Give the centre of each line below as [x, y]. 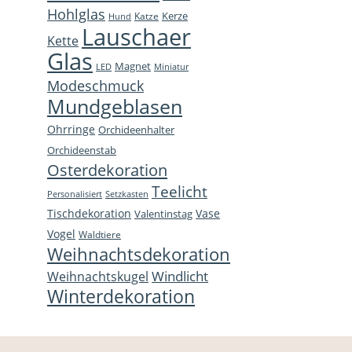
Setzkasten [127, 193]
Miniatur [171, 66]
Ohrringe [71, 129]
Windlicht [180, 276]
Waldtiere [100, 234]
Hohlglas [76, 14]
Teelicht [180, 191]
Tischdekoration [89, 213]
